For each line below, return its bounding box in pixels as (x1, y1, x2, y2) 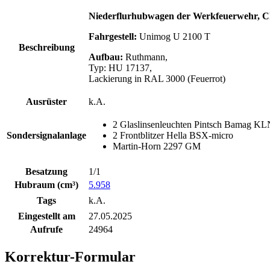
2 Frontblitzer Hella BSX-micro (113, 130, 233, 140)
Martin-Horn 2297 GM (113, 140, 201, 151)
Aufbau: (89, 51, 125, 62)
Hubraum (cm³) (14, 179, 78, 190)
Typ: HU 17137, (89, 62, 152, 73)
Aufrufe (30, 224, 63, 234)
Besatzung (25, 166, 67, 177)
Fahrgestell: (89, 31, 139, 42)
